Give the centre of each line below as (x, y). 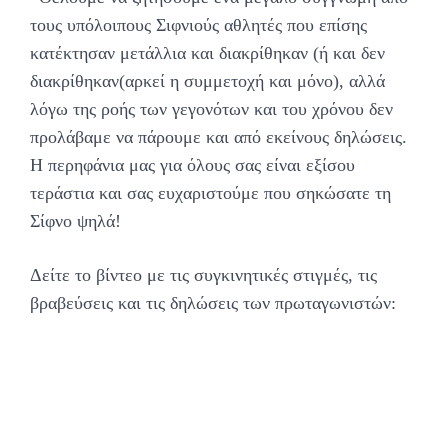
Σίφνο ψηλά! (75, 221)
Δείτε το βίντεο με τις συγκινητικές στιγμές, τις (203, 275)
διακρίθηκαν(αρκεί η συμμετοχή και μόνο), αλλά (207, 81)
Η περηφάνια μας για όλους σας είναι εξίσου (192, 165)
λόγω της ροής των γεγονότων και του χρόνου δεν (211, 109)
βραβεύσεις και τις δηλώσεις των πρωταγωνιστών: (213, 303)
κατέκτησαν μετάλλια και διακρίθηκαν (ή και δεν (207, 53)
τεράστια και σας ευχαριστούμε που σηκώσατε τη (210, 193)
